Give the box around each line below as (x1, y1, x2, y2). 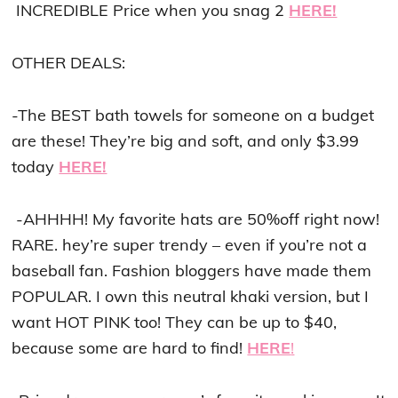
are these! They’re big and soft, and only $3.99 (12, 131, 360, 151)
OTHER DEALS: (12, 52, 126, 73)
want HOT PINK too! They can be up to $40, (12, 312, 338, 332)
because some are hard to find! (12, 338, 248, 358)
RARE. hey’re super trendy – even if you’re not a (12, 235, 368, 255)
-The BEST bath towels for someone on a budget (12, 105, 375, 125)
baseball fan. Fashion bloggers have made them (12, 260, 372, 281)
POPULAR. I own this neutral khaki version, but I (12, 286, 370, 306)
